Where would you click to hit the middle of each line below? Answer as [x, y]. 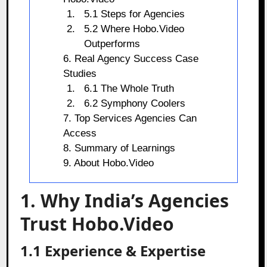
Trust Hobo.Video [97, 223]
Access [80, 133]
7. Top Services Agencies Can [130, 118]
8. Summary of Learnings [119, 148]
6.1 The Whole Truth [129, 88]
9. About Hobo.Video [108, 163]
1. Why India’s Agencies [125, 200]
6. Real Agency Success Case [131, 58]
